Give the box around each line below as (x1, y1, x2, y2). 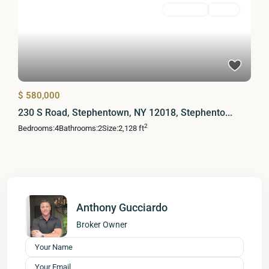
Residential (169, 5, 202, 13)
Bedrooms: (18, 123, 55, 133)
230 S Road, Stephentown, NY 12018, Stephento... (18, 106, 232, 118)
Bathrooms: (59, 123, 98, 133)
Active (214, 5, 233, 13)
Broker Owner (76, 219, 127, 229)
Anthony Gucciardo (76, 201, 168, 214)
